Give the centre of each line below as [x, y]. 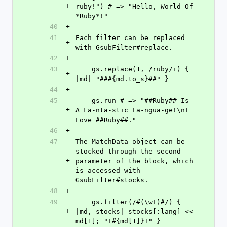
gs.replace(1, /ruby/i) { [84, 69]
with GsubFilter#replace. [124, 47]
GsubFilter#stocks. [112, 180]
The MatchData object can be [130, 142]
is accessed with [108, 171]
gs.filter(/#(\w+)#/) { [84, 202]
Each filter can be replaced [130, 38]
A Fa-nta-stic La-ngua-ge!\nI [132, 110]
